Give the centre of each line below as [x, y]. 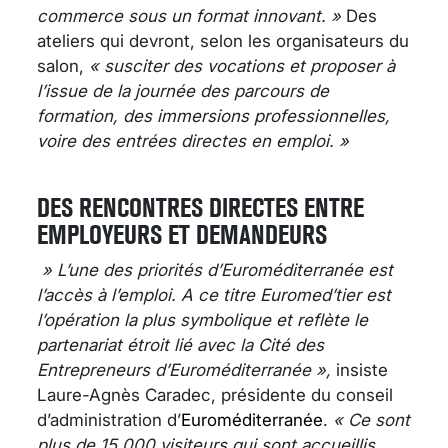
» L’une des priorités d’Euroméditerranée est [215, 270]
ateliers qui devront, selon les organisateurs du [223, 41]
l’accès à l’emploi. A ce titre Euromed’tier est [214, 295]
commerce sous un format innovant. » [191, 16]
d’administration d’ [109, 420]
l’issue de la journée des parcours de [183, 91]
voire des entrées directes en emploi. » [193, 141]
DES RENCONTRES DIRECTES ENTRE [200, 208]
